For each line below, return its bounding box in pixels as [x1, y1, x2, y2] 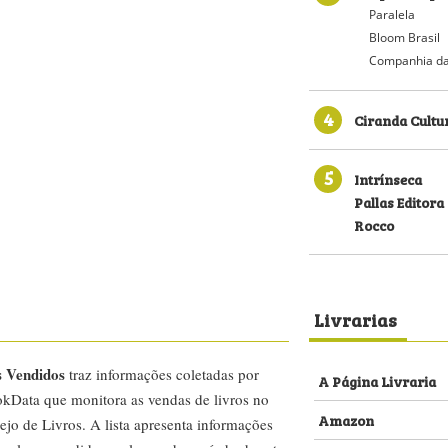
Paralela [369, 6, 415, 23]
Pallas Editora [354, 191, 444, 212]
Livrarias [314, 305, 397, 333]
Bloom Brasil [369, 29, 440, 46]
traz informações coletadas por [65, 364, 259, 384]
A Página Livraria [318, 370, 436, 391]
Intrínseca [354, 168, 422, 189]
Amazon [318, 409, 374, 430]
